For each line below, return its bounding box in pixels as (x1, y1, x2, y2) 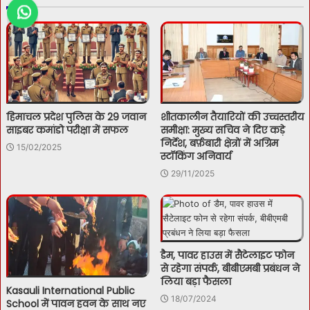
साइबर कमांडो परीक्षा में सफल (6, 123, 128, 138)
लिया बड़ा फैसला (161, 275, 231, 289)
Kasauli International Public (6, 283, 135, 298)
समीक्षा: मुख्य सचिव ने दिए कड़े (161, 123, 285, 138)
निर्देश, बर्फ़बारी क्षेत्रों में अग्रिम (161, 136, 278, 151)
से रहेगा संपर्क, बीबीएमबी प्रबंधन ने (161, 262, 300, 276)
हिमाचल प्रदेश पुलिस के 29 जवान (6, 110, 146, 125)
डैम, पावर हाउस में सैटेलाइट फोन (161, 248, 294, 263)
